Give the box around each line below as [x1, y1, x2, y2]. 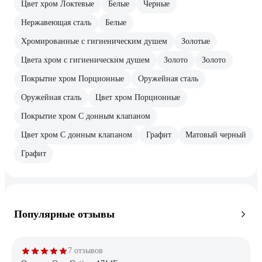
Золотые [181, 36, 210, 46]
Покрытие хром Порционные [21, 74, 124, 83]
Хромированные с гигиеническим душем [21, 36, 167, 46]
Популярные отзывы [14, 208, 115, 220]
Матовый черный [185, 130, 246, 139]
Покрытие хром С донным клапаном [21, 111, 150, 120]
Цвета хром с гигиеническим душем [21, 55, 150, 64]
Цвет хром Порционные [95, 92, 180, 102]
